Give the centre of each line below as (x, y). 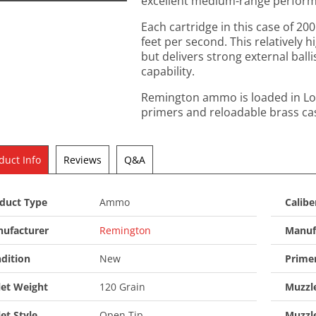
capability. (168, 72)
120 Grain (123, 287)
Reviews (83, 160)
